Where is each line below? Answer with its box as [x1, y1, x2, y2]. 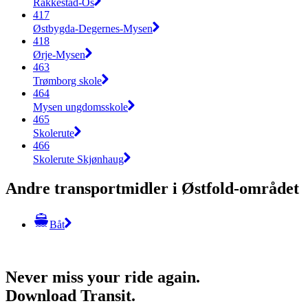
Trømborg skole [33, 74, 102, 87]
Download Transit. [5, 286, 135, 305]
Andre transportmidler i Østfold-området [5, 179, 299, 197]
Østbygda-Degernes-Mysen [33, 22, 153, 34]
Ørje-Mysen [33, 48, 85, 60]
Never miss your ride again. [5, 267, 200, 286]
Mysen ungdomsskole [33, 100, 128, 113]
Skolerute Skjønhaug [33, 153, 124, 165]
